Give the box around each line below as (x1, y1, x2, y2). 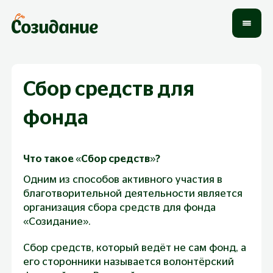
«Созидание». (23, 217, 91, 227)
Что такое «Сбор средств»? (23, 154, 161, 164)
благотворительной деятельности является (23, 189, 243, 199)
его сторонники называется (23, 257, 164, 267)
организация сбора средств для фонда (23, 203, 216, 213)
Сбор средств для (23, 79, 194, 101)
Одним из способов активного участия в (23, 175, 223, 185)
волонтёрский (163, 257, 237, 267)
